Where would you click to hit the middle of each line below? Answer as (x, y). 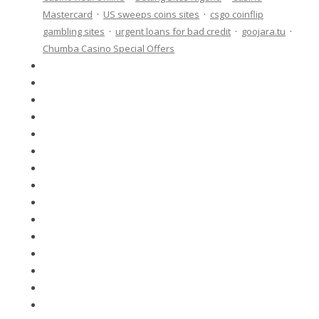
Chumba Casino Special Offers (109, 48)
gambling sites (74, 31)
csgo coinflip (237, 14)
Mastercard (68, 14)
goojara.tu (263, 31)
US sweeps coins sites (151, 14)
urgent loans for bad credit (173, 31)
